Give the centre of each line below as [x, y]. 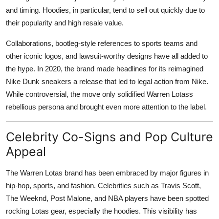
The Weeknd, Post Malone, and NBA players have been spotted [107, 198]
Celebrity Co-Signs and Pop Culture [109, 137]
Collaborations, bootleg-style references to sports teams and [102, 43]
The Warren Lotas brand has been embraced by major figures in [107, 173]
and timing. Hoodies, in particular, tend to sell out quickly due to [105, 10]
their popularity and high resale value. [65, 22]
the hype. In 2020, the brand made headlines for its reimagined [105, 68]
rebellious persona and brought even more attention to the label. [106, 107]
